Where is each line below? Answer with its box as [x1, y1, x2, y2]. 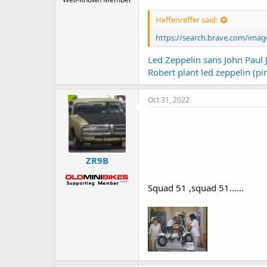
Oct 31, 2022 [148, 95, 190, 105]
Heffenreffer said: [156, 14, 218, 25]
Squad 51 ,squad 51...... [148, 182, 244, 194]
